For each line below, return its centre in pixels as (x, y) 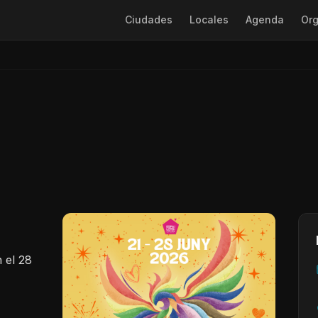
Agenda (265, 20)
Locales (209, 20)
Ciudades (149, 20)
